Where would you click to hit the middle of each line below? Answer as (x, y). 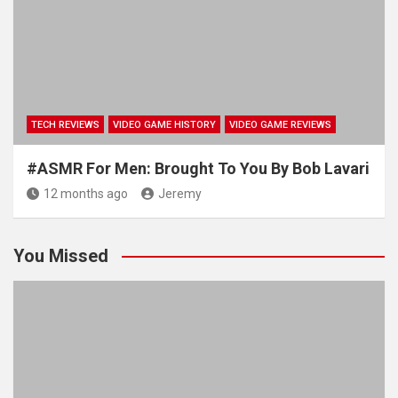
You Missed (61, 255)
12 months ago (86, 193)
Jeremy (180, 193)
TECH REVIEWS (65, 124)
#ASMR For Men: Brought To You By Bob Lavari (198, 168)
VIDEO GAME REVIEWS (280, 124)
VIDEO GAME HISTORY (164, 124)
